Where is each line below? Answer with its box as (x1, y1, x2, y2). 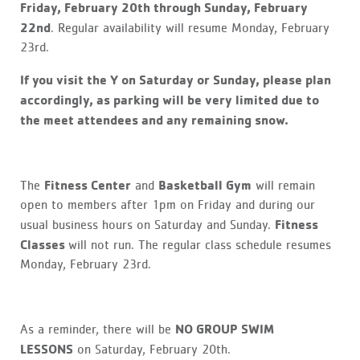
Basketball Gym (158, 176, 252, 193)
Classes (20, 235, 68, 252)
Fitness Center (44, 176, 131, 193)
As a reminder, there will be (20, 322, 175, 336)
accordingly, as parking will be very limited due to (20, 91, 319, 108)
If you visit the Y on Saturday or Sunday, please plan (20, 71, 331, 88)
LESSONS (20, 340, 73, 357)
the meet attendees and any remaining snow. (20, 111, 292, 128)
